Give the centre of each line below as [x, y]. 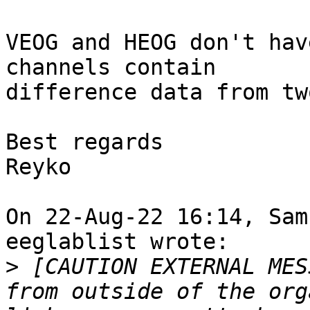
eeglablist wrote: [117, 242]
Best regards [84, 142]
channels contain [111, 67]
